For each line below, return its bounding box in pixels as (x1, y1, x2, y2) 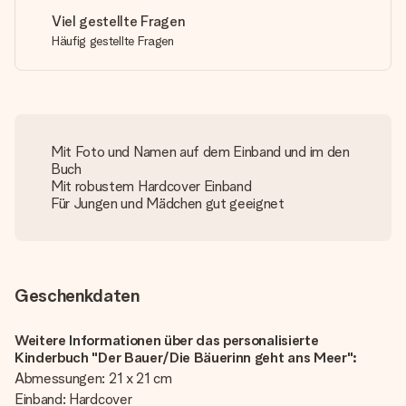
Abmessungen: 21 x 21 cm (14, 370, 176, 387)
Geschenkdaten (14, 285, 140, 306)
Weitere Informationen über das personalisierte (14, 332, 319, 349)
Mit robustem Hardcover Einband (51, 178, 252, 195)
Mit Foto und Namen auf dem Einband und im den (51, 143, 350, 160)
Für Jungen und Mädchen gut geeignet (51, 195, 285, 212)
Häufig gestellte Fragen (52, 34, 174, 48)
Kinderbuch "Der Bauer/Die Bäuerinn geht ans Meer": (14, 349, 361, 366)
